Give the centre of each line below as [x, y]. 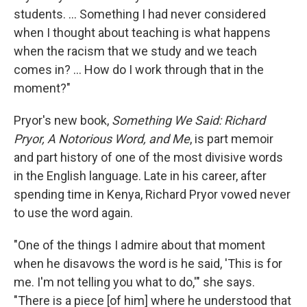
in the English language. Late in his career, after [140, 176]
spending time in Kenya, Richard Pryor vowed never [152, 195]
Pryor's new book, [63, 121]
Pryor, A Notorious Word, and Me [102, 139]
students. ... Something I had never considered [140, 14]
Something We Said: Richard [188, 121]
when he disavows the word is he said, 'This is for [148, 264]
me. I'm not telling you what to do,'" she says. [134, 282]
